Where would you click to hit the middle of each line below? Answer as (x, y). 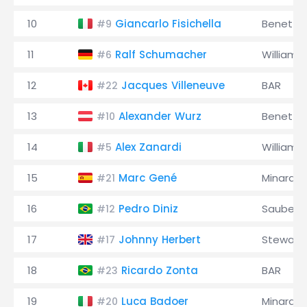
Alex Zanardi (148, 147)
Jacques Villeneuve (173, 85)
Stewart (282, 240)
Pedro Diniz (148, 209)
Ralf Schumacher (161, 54)
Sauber (280, 209)
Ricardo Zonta (160, 270)
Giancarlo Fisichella (168, 24)
